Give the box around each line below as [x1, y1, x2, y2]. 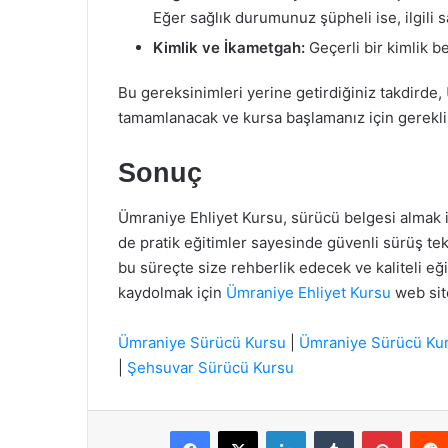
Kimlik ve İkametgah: [153, 37, 305, 57]
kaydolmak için [118, 283, 226, 302]
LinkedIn [305, 422, 357, 438]
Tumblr [353, 422, 395, 438]
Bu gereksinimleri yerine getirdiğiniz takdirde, [118, 82, 446, 102]
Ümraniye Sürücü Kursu [118, 333, 286, 352]
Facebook [209, 422, 270, 438]
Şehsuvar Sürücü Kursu [127, 358, 294, 377]
